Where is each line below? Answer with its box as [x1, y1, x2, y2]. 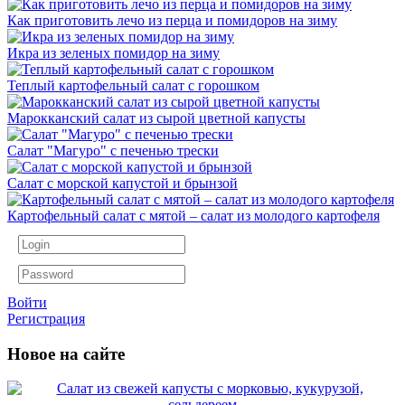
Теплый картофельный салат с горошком [7, 77, 259, 93]
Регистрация [7, 310, 85, 326]
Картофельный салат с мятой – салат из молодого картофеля [7, 207, 380, 223]
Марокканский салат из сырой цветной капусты [7, 109, 306, 126]
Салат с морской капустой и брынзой [7, 174, 238, 191]
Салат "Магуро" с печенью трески [7, 142, 219, 158]
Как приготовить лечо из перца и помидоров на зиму [7, 12, 337, 28]
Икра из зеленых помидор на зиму [7, 44, 220, 61]
